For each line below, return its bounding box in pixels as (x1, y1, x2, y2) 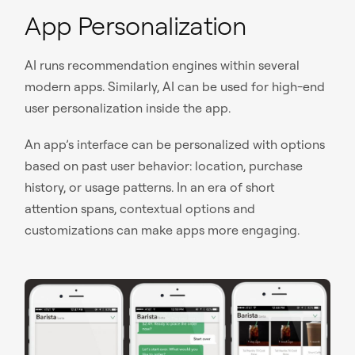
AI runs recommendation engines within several (25, 56, 300, 73)
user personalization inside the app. (25, 99, 231, 116)
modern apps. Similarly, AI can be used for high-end (25, 78, 326, 94)
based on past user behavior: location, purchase (25, 157, 303, 174)
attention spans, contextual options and (25, 200, 256, 216)
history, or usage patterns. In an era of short (25, 178, 276, 195)
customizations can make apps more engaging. (25, 221, 300, 238)
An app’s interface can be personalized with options (25, 136, 326, 152)
